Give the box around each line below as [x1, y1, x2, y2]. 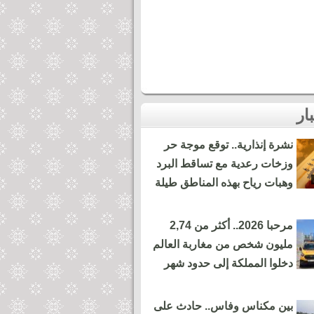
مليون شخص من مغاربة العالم [153, 238, 293, 250]
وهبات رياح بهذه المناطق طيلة [155, 177, 293, 189]
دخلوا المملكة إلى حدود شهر [164, 257, 293, 269]
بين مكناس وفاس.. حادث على [153, 300, 293, 312]
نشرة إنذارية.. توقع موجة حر [164, 139, 293, 151]
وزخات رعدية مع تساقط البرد [156, 158, 293, 170]
